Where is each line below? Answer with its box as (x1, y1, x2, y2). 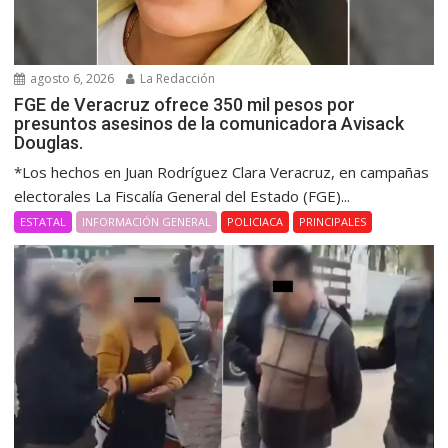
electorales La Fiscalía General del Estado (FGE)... (14, 185, 351, 206)
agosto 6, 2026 (27, 69, 115, 87)
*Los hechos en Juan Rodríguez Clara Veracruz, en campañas (14, 161, 430, 182)
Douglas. (14, 131, 84, 153)
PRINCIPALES (299, 213, 367, 229)
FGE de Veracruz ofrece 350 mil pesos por (14, 93, 356, 115)
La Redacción (137, 69, 216, 87)
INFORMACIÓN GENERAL (82, 213, 212, 229)
